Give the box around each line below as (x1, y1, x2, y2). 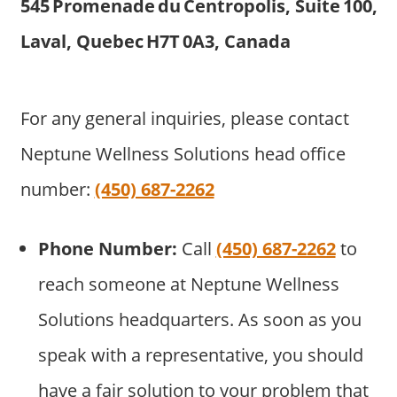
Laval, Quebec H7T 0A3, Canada (19, 29, 291, 54)
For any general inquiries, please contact (19, 106, 349, 131)
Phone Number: (37, 237, 177, 261)
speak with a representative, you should (37, 343, 363, 368)
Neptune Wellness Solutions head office (19, 142, 346, 167)
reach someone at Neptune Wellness (37, 272, 339, 297)
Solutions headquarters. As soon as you (37, 307, 362, 332)
